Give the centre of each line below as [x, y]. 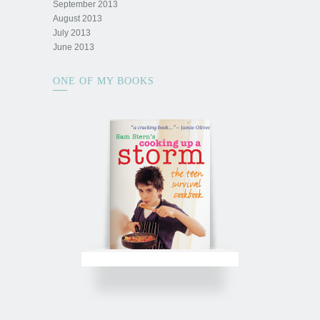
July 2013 [72, 33]
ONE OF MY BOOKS [104, 81]
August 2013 [77, 19]
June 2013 [74, 47]
